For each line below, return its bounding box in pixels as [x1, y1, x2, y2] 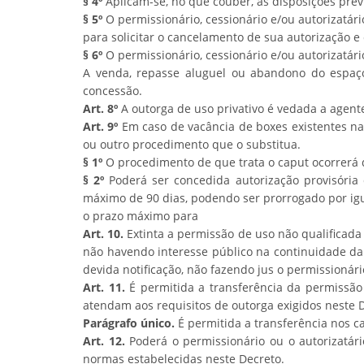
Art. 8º [83, 101, 118, 116]
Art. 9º [83, 119, 119, 134]
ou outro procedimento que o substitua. [83, 136, 301, 152]
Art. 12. [83, 333, 125, 349]
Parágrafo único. [83, 315, 175, 331]
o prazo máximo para [83, 208, 198, 223]
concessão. [83, 83, 142, 98]
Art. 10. [83, 226, 124, 241]
